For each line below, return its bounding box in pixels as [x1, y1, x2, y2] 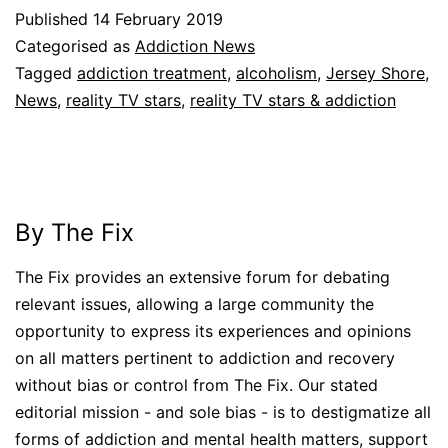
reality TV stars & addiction [190, 90, 396, 111]
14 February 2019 [93, 9, 223, 30]
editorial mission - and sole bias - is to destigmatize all [15, 402, 431, 423]
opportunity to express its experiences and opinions [15, 321, 411, 342]
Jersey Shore [326, 63, 425, 84]
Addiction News [135, 36, 255, 57]
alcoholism [236, 63, 317, 84]
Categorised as [15, 36, 135, 57]
